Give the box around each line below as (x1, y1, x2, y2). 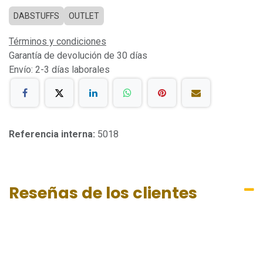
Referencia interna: (9, 129, 97, 140)
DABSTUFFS (14, 11, 59, 21)
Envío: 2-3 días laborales (9, 64, 110, 75)
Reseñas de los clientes (9, 182, 197, 204)
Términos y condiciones (9, 36, 106, 47)
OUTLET (69, 11, 99, 21)
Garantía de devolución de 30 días (9, 50, 147, 61)
